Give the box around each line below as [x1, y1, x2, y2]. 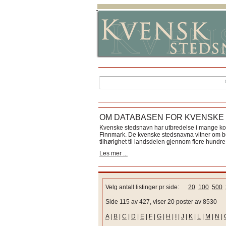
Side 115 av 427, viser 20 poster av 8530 [105, 198, 217, 205]
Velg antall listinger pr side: [105, 184, 188, 191]
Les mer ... [99, 150, 128, 157]
